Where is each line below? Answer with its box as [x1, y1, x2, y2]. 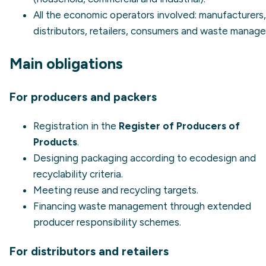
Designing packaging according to [33, 152, 189, 164]
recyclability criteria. [33, 168, 123, 180]
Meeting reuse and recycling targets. [33, 184, 198, 197]
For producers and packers [9, 90, 157, 104]
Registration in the [33, 120, 119, 132]
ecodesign [189, 152, 237, 164]
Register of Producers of [119, 120, 240, 132]
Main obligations [9, 55, 123, 73]
